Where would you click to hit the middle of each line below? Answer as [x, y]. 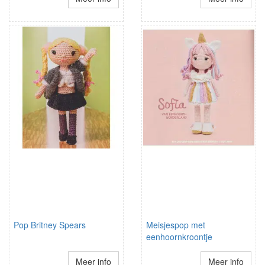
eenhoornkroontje [179, 237]
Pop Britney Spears [50, 225]
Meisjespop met [176, 225]
